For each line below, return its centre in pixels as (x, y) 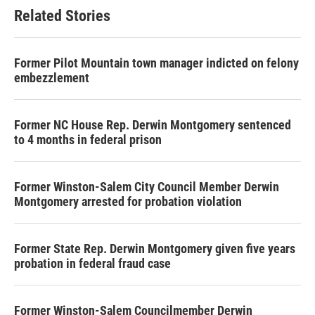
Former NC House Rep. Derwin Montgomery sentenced (153, 125)
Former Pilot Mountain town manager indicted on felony (156, 63)
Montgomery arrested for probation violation (128, 202)
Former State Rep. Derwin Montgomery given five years (155, 249)
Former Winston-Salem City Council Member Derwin (147, 187)
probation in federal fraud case (92, 264)
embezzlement (52, 78)
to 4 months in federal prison (88, 140)
